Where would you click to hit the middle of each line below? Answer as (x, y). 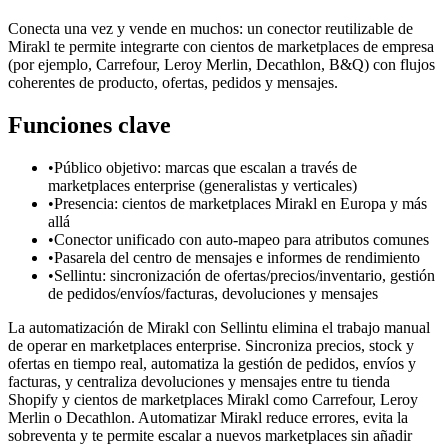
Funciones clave (89, 124)
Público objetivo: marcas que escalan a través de (205, 167)
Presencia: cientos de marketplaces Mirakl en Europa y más (240, 203)
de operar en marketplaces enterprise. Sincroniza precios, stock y (211, 345)
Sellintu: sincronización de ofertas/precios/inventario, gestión (244, 275)
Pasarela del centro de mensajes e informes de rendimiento (237, 257)
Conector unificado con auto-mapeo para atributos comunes (241, 239)
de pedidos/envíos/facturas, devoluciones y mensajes (213, 293)
